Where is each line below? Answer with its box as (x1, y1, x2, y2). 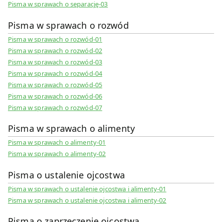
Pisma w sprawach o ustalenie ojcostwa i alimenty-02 (8, 195, 166, 205)
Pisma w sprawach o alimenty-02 (8, 149, 106, 159)
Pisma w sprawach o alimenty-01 (8, 138, 106, 147)
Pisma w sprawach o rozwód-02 (8, 46, 103, 55)
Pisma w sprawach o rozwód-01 (8, 34, 103, 44)
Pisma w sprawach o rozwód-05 (8, 80, 103, 89)
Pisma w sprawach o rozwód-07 (8, 103, 103, 112)
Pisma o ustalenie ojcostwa (8, 168, 125, 181)
